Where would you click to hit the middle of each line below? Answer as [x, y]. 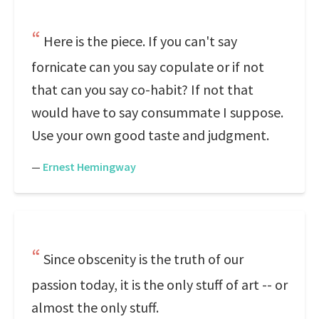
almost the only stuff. [95, 307]
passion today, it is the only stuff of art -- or [159, 284]
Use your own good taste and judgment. [150, 135]
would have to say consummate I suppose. [157, 112]
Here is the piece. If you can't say [140, 41]
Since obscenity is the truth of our [143, 259]
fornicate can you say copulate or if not [148, 67]
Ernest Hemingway [89, 167]
